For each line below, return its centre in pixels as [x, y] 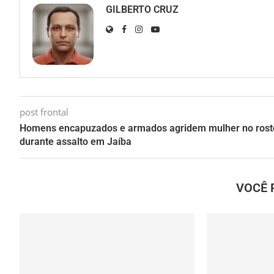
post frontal [44, 112]
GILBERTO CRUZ [142, 10]
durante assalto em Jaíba [76, 142]
